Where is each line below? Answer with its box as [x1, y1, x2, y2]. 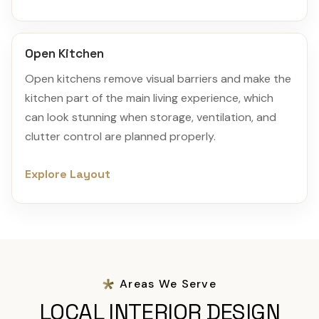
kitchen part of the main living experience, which [25, 90, 273, 105]
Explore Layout [25, 167, 110, 182]
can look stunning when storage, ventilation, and [25, 109, 276, 125]
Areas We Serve [120, 276, 216, 291]
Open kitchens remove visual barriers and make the [25, 70, 291, 86]
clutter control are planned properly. [25, 128, 216, 144]
